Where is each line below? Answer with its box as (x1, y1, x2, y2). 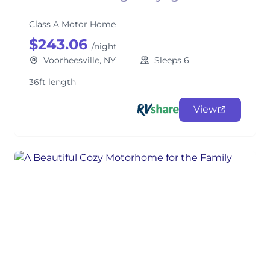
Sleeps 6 (154, 55, 189, 66)
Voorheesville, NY (43, 55, 116, 66)
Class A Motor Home (29, 19, 116, 30)
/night (92, 41, 117, 52)
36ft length (29, 77, 76, 87)
